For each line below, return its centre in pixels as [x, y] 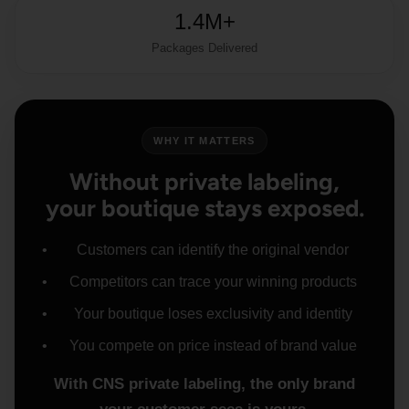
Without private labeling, [204, 182]
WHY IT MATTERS [204, 141]
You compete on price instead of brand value [213, 346]
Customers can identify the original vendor [213, 250]
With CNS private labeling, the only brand [204, 384]
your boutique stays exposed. [204, 208]
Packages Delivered [204, 48]
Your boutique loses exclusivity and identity [213, 314]
